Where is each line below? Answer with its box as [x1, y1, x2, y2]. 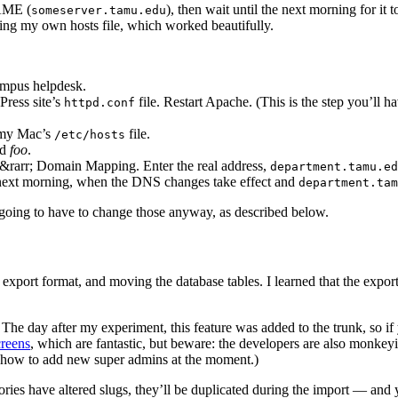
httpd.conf [64, 96, 135, 110]
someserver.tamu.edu [31, 4, 166, 18]
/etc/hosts [54, 128, 125, 142]
